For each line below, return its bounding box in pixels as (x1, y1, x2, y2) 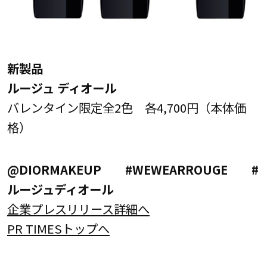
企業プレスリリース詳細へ (7, 200, 150, 218)
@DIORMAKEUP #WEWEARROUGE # (7, 160, 259, 179)
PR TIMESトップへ (7, 219, 110, 238)
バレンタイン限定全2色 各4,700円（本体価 (7, 98, 246, 116)
